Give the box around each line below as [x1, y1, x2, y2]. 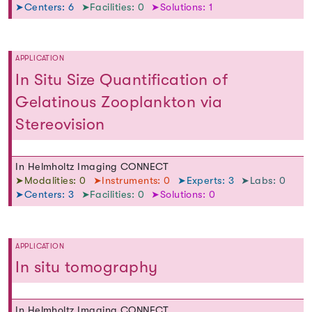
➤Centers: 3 [15, 189, 77, 201]
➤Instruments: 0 [93, 175, 174, 187]
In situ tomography [15, 258, 158, 277]
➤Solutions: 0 [151, 189, 216, 201]
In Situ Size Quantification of [15, 70, 228, 89]
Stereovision [15, 114, 105, 134]
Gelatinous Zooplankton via [15, 92, 223, 111]
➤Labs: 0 [241, 175, 286, 187]
